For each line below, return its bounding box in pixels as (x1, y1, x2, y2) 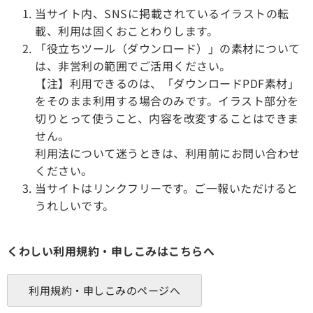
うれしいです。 (35, 196, 115, 214)
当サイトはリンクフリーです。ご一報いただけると (35, 179, 298, 196)
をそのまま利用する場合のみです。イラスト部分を (35, 92, 299, 109)
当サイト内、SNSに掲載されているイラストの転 (35, 4, 289, 22)
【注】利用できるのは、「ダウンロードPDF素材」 (35, 74, 299, 92)
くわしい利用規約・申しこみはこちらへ (7, 242, 214, 259)
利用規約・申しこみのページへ (29, 282, 180, 298)
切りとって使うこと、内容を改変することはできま (35, 109, 299, 126)
